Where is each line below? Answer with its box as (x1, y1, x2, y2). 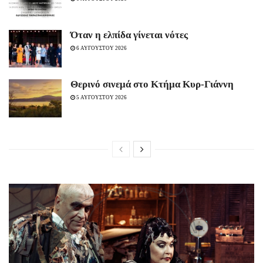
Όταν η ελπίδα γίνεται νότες (70, 29, 188, 41)
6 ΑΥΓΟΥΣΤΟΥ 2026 (75, 45, 127, 51)
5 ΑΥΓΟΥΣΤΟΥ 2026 (75, 95, 127, 101)
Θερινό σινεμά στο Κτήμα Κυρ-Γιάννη (70, 79, 234, 90)
